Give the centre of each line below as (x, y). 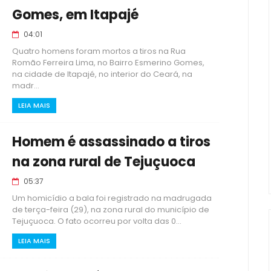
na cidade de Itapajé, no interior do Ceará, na (102, 74)
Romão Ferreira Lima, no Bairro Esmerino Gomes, (108, 63)
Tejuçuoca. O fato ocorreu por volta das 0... (97, 221)
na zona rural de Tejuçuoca (104, 162)
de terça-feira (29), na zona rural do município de (111, 210)
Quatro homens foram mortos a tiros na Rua (99, 51)
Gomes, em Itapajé (75, 15)
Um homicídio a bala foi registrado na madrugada (112, 198)
